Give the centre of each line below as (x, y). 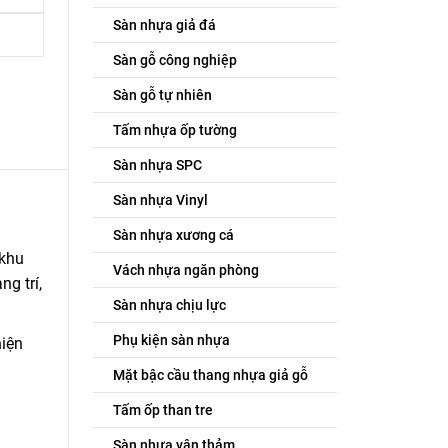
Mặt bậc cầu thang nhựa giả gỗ (210, 375)
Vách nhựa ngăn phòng (185, 270)
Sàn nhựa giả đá (164, 25)
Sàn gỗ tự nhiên (162, 95)
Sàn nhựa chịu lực (169, 305)
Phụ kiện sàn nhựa (171, 340)
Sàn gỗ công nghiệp (174, 60)
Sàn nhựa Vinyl (160, 200)
